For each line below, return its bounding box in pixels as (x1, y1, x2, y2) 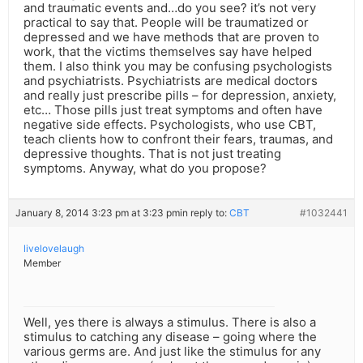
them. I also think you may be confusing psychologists (23, 58, 332, 75)
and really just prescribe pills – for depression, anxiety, (23, 88, 336, 104)
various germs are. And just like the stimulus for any (23, 344, 321, 360)
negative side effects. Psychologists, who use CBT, (23, 117, 316, 133)
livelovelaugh (23, 242, 84, 255)
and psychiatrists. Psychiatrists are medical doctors (23, 73, 318, 89)
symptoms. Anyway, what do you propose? (23, 160, 267, 177)
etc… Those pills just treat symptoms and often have (23, 102, 322, 118)
